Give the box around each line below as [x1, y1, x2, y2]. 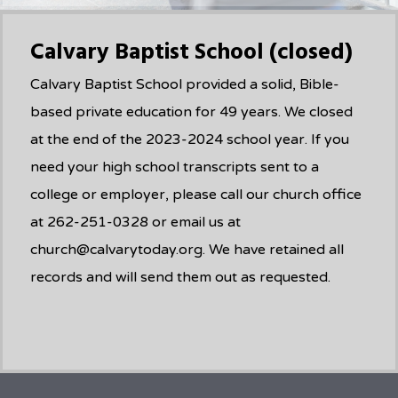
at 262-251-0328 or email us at [30, 212, 242, 231]
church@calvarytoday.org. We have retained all [30, 240, 345, 259]
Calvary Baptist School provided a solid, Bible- [30, 75, 340, 93]
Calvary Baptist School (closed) [30, 34, 354, 71]
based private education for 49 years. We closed [30, 102, 354, 121]
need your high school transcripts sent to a [30, 157, 320, 176]
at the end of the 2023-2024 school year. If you [30, 130, 350, 148]
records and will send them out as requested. [30, 267, 331, 286]
